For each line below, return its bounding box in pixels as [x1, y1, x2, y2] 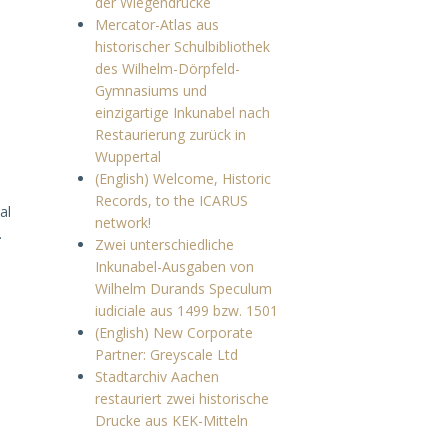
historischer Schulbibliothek [94, 37, 270, 56]
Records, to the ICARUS [94, 191, 248, 210]
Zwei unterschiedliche [94, 235, 234, 254]
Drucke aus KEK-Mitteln [94, 411, 248, 430]
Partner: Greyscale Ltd [94, 345, 238, 364]
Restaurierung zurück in [94, 125, 246, 144]
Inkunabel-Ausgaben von [94, 257, 254, 276]
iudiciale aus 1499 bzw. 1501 [94, 301, 278, 320]
